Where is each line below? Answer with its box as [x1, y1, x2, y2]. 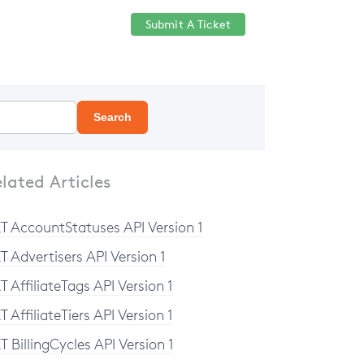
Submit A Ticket [145, 17, 231, 31]
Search [93, 110, 132, 123]
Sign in [82, 17, 119, 32]
